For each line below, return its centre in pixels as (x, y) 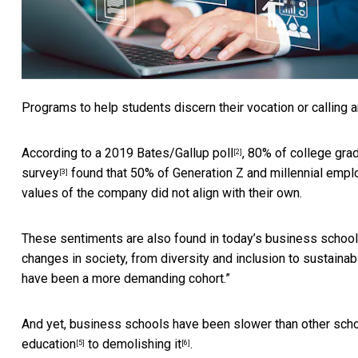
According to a (63, 153)
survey (40, 173)
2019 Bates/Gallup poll (169, 153)
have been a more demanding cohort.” (126, 279)
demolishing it (142, 344)
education (49, 344)
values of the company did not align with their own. (162, 193)
